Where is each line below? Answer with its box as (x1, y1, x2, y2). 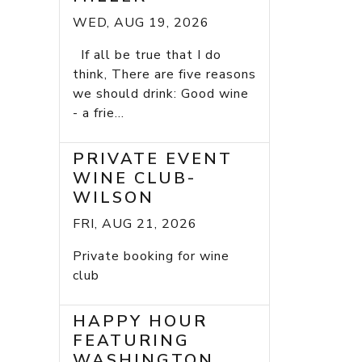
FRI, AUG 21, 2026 (73, 215, 197, 234)
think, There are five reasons (73, 65, 256, 84)
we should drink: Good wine (73, 85, 249, 103)
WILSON (73, 187, 154, 209)
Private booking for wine (73, 247, 229, 266)
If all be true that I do (73, 46, 221, 65)
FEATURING (73, 330, 190, 352)
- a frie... (73, 104, 124, 123)
